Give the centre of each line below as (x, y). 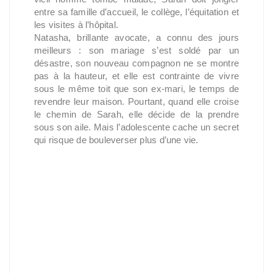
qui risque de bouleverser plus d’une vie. (116, 140)
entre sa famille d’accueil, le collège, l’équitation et (136, 12)
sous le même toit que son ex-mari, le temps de (136, 89)
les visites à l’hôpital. (76, 25)
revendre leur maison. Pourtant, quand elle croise (136, 101)
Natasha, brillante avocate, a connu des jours (136, 37)
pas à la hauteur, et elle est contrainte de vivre (136, 76)
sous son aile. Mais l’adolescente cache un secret (136, 127)
